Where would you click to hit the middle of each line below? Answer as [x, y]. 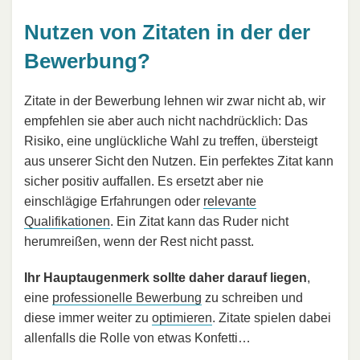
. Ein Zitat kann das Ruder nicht [199, 222]
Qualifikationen [67, 222]
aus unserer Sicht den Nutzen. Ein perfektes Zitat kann [179, 162]
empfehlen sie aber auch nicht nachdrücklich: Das [166, 121]
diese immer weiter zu [88, 318]
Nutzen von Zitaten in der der [167, 32]
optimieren [182, 318]
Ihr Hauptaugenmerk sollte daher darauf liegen [166, 278]
